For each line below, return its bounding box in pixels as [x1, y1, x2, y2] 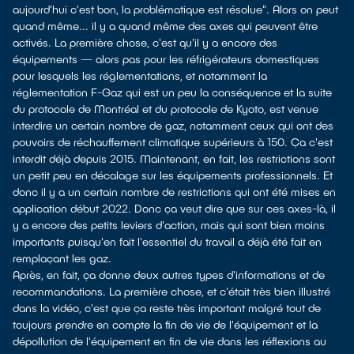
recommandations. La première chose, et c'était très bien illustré [13, 284, 330, 298]
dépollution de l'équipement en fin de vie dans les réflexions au [13, 334, 326, 348]
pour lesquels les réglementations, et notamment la [13, 69, 267, 82]
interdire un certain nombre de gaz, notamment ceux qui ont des [13, 119, 333, 132]
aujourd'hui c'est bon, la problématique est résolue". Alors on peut [13, 2, 338, 16]
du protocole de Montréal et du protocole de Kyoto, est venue [13, 102, 318, 115]
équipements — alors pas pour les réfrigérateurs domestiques [13, 52, 319, 66]
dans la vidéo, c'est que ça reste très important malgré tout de [13, 301, 321, 314]
